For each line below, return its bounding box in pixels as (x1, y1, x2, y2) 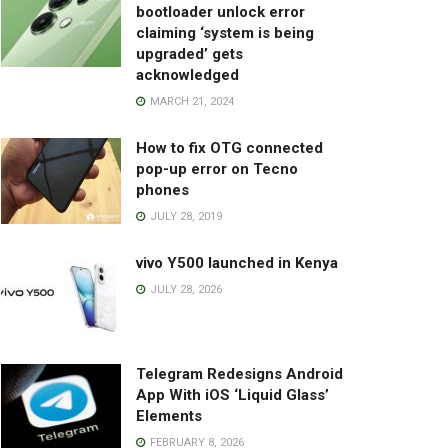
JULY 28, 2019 (147, 209, 222, 223)
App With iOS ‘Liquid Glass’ (136, 385, 329, 404)
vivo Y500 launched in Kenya (136, 253, 338, 272)
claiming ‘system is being (136, 23, 314, 42)
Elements (136, 406, 202, 425)
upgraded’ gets (136, 44, 243, 63)
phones (136, 180, 189, 199)
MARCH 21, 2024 (147, 94, 234, 108)
